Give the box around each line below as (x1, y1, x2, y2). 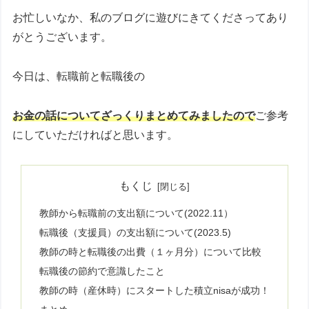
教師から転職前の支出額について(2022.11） (39, 208, 233, 219)
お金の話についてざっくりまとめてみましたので (12, 109, 256, 121)
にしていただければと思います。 (12, 128, 179, 141)
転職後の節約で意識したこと (39, 265, 165, 277)
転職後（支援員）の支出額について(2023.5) (39, 227, 231, 239)
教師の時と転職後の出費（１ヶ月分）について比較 (39, 246, 261, 257)
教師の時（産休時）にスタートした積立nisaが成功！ (39, 284, 270, 296)
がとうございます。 (12, 31, 112, 43)
